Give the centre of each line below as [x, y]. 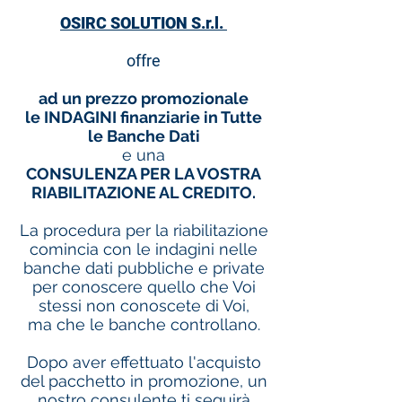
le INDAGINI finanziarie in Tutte [144, 117]
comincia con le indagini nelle [144, 249]
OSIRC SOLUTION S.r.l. [144, 22]
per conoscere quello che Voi [144, 286]
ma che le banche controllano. [144, 324]
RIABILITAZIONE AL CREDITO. [144, 192]
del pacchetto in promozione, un [144, 380]
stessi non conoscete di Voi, [144, 305]
